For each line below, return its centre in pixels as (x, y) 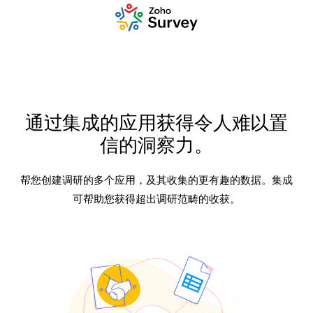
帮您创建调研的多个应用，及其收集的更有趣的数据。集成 (156, 180)
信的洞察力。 (156, 145)
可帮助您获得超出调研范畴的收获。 (156, 199)
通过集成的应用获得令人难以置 (156, 123)
